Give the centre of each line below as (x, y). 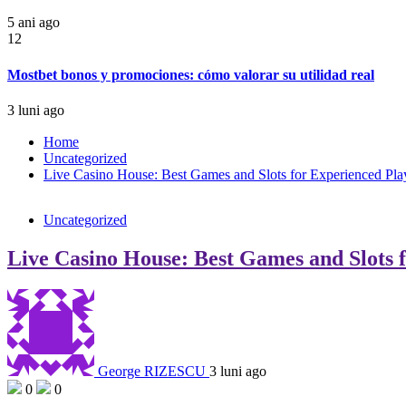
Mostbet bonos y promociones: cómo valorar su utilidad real (191, 74)
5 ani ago (34, 23)
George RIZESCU (152, 371)
